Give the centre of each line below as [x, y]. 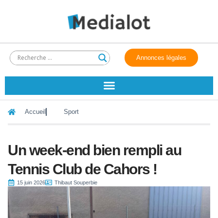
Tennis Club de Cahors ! [82, 169]
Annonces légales [162, 58]
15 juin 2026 [31, 182]
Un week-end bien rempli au [94, 150]
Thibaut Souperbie [76, 182]
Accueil [35, 112]
